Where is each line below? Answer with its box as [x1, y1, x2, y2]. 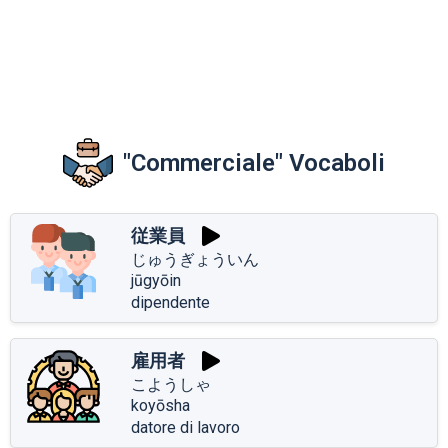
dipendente [131, 292, 210, 312]
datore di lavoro [131, 417, 240, 437]
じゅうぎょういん [131, 249, 259, 269]
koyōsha [131, 395, 190, 415]
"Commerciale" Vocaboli [123, 148, 385, 177]
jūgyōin [131, 270, 181, 290]
